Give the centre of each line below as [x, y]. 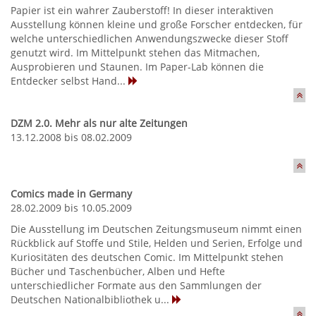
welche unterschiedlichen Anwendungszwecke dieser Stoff [150, 38]
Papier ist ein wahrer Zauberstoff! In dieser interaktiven [142, 10]
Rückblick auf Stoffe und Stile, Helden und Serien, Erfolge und [157, 243]
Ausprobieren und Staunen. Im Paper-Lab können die [137, 67]
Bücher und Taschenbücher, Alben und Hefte [118, 271]
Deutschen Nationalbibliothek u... [91, 299]
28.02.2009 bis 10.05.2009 [71, 208]
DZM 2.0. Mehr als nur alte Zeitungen [99, 123]
